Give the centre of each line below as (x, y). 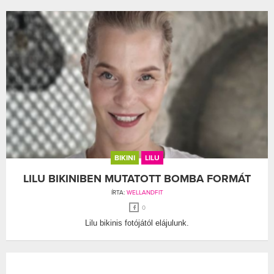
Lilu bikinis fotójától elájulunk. (137, 223)
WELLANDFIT (145, 192)
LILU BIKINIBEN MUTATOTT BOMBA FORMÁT (137, 178)
